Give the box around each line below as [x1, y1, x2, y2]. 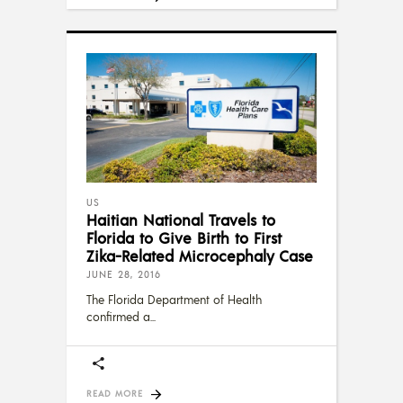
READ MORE [86, 387, 143, 399]
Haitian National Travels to [86, 209, 275, 229]
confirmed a [86, 309, 150, 324]
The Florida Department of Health [86, 291, 262, 307]
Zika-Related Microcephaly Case [86, 245, 313, 265]
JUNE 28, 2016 [86, 267, 161, 281]
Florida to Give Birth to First [86, 227, 282, 247]
